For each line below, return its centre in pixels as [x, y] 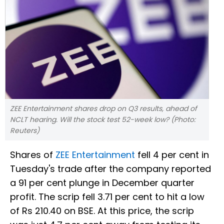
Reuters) [25, 131]
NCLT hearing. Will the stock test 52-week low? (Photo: [103, 120]
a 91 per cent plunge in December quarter [102, 183]
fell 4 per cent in [173, 155]
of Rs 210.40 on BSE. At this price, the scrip [102, 211]
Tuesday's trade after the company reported [110, 169]
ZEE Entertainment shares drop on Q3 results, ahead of [103, 109]
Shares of [33, 155]
